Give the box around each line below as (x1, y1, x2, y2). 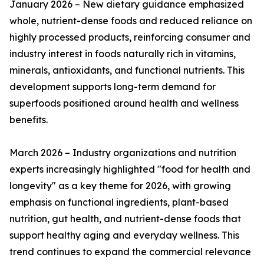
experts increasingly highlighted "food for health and (9, 163, 250, 176)
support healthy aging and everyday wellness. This (9, 229, 239, 242)
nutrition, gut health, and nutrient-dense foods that (9, 213, 241, 225)
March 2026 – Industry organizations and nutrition (9, 147, 236, 159)
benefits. (9, 114, 48, 126)
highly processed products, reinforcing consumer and (9, 31, 250, 44)
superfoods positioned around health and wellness (9, 97, 239, 110)
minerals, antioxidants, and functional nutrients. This (9, 64, 245, 77)
